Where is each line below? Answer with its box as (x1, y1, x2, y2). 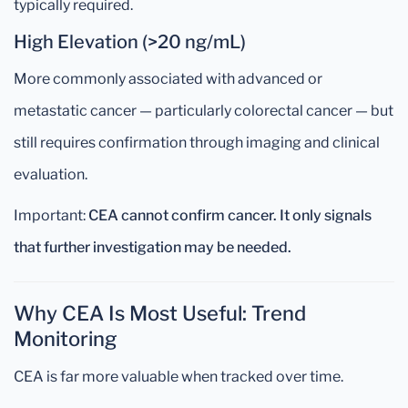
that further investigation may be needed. (14, 239, 291, 256)
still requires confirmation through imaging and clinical (14, 134, 380, 151)
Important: (14, 207, 88, 224)
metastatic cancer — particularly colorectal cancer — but (14, 102, 393, 119)
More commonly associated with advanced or (14, 70, 322, 87)
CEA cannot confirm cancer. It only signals (88, 207, 372, 224)
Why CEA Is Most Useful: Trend (14, 301, 306, 325)
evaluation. (14, 166, 87, 183)
